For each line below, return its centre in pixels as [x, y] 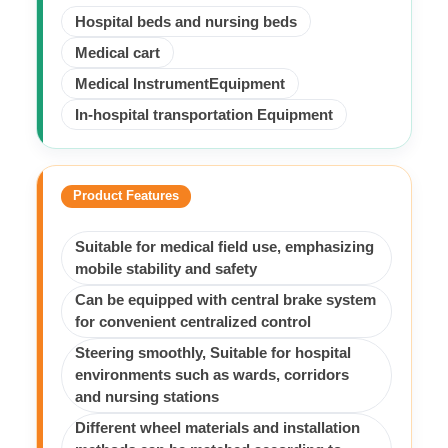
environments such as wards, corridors [211, 375]
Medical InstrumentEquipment [179, 83]
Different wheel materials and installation [217, 428]
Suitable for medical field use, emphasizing [224, 247]
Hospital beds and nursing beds [185, 21]
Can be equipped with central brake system [225, 300]
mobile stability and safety [165, 269]
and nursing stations [146, 397]
